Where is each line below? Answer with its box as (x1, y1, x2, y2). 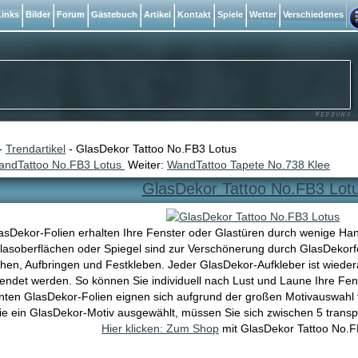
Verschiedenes (280, 10, 346, 19)
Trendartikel (6, 142, 66, 155)
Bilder (23, 10, 53, 19)
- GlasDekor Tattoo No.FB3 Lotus (66, 142, 237, 155)
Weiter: (125, 158, 167, 171)
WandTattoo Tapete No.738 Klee (167, 158, 330, 171)
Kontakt (175, 10, 213, 19)
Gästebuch (89, 10, 140, 19)
